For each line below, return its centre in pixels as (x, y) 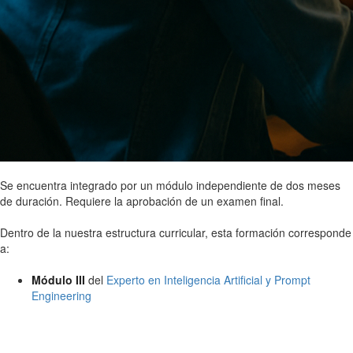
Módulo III (58, 279)
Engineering (61, 295)
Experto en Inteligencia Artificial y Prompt (208, 279)
